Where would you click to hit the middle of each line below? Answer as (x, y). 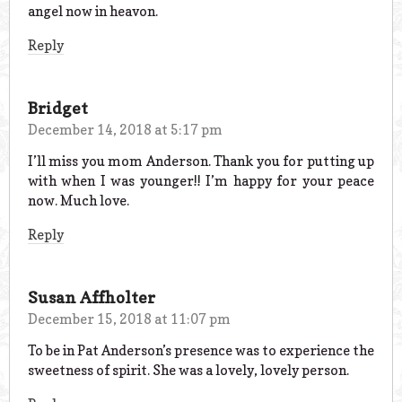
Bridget (58, 109)
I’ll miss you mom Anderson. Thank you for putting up (201, 161)
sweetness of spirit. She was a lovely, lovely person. (188, 370)
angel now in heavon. (93, 12)
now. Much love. (79, 201)
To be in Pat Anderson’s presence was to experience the (201, 350)
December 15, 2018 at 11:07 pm (129, 319)
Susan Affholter (92, 297)
